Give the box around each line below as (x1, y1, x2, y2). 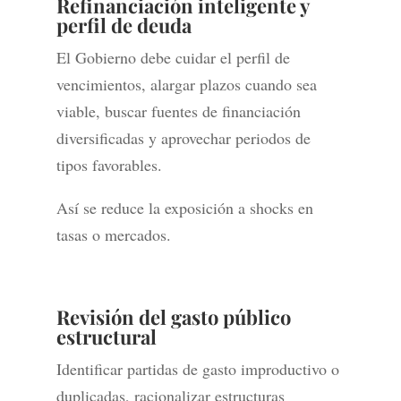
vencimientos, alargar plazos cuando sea (55, 73, 317, 96)
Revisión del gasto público (55, 303, 291, 331)
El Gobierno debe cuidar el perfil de (55, 47, 290, 69)
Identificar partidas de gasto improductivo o (55, 358, 339, 380)
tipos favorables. (55, 154, 162, 176)
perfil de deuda (55, 12, 192, 39)
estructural (55, 323, 157, 351)
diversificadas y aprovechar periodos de (55, 127, 311, 149)
